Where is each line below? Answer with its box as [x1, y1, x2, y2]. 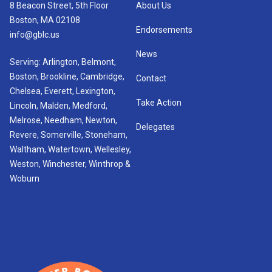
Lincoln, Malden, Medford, [10, 100, 107, 110]
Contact [136, 73, 166, 83]
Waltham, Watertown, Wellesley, [10, 144, 131, 154]
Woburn [10, 173, 39, 183]
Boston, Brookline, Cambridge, [10, 71, 124, 81]
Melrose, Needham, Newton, [10, 115, 117, 125]
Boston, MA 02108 [10, 15, 80, 25]
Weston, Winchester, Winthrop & [10, 158, 131, 169]
